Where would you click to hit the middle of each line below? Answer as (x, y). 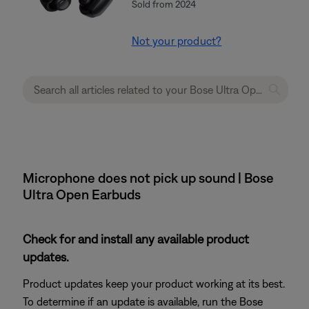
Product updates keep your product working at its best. (154, 283)
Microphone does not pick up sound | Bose (148, 178)
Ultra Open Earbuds (82, 194)
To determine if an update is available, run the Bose (143, 301)
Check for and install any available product (136, 239)
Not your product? (177, 41)
